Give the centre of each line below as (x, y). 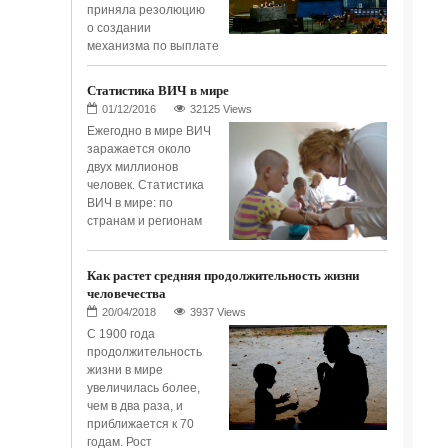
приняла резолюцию (145, 9)
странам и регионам (144, 220)
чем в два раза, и (134, 406)
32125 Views (220, 108)
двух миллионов (132, 166)
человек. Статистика (145, 184)
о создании (118, 27)
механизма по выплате (152, 45)
